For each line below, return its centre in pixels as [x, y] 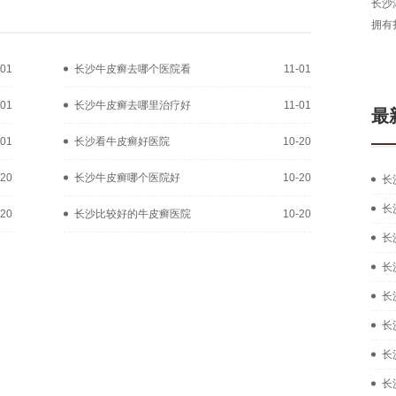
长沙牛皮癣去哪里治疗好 [133, 105]
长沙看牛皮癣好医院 [122, 141]
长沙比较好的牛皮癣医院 [133, 213]
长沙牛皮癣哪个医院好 [127, 177]
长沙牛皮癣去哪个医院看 [133, 69]
